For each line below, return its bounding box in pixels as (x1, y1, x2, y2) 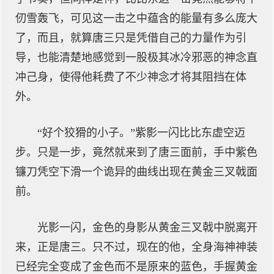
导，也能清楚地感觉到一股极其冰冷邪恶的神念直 (15, 51, 257, 64)
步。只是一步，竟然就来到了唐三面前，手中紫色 (15, 146, 257, 158)
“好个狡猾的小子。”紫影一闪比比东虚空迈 (37, 127, 245, 139)
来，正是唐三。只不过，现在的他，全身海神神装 (15, 241, 257, 253)
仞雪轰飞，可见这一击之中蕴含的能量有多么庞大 (15, 12, 257, 24)
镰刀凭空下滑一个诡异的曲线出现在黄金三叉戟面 (15, 166, 257, 178)
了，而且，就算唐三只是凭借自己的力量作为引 (15, 32, 246, 44)
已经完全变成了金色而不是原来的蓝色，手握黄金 (15, 261, 257, 273)
